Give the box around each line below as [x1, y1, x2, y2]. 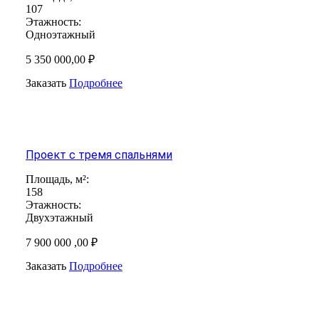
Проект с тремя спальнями [26, 147, 172, 162]
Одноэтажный [26, 28, 95, 41]
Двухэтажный [26, 211, 93, 224]
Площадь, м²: [26, 172, 89, 185]
